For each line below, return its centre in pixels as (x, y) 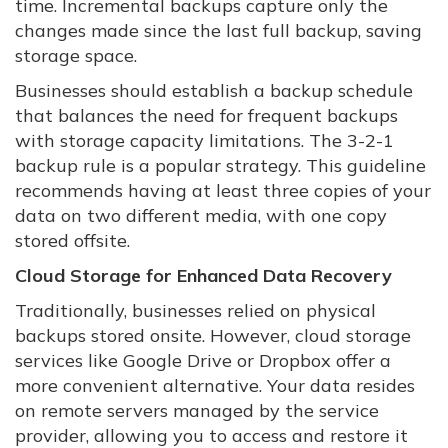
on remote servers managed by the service (197, 410)
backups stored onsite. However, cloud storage (213, 335)
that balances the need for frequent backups (206, 115)
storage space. (76, 55)
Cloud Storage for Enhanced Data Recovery (203, 275)
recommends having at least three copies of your (223, 190)
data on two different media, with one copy (201, 215)
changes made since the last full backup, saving (218, 30)
